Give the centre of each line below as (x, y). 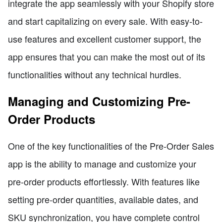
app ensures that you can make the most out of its (107, 57)
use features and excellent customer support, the (105, 39)
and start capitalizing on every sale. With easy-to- (105, 21)
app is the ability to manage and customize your (102, 164)
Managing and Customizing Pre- (99, 101)
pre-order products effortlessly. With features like (104, 182)
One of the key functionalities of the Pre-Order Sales (111, 146)
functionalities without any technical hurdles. (95, 75)
